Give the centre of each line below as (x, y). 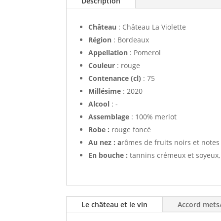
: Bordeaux (130, 39)
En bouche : (109, 155)
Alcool (99, 104)
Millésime (105, 91)
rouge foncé (131, 129)
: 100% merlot (153, 116)
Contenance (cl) (115, 78)
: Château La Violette (151, 27)
